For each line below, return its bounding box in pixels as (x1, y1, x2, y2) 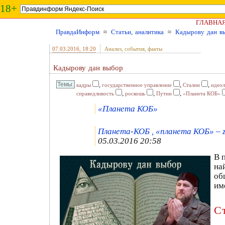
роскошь (125, 90, 145, 96)
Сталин (183, 82, 200, 88)
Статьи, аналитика (111, 28, 164, 36)
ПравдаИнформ (56, 28, 99, 36)
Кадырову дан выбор (53, 64, 123, 72)
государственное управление (102, 82, 172, 88)
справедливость (76, 90, 114, 96)
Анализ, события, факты (104, 46, 162, 52)
